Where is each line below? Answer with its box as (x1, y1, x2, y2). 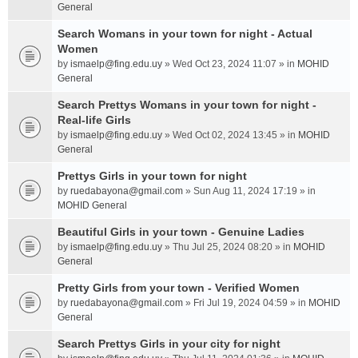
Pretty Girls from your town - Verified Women (58, 281, 300, 294)
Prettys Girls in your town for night (58, 169, 247, 182)
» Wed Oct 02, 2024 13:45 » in (162, 129, 298, 141)
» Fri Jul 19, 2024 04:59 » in (183, 297, 308, 308)
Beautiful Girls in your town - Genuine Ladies (58, 225, 304, 238)
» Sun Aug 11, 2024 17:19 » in (183, 185, 316, 197)
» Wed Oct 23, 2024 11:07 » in (162, 58, 297, 70)
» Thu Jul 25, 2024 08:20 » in (162, 241, 293, 253)
